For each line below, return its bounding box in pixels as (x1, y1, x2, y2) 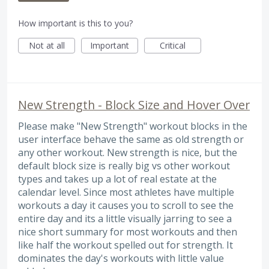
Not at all (28, 40, 65, 52)
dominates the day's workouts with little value (18, 252, 224, 265)
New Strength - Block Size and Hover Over (18, 97, 250, 113)
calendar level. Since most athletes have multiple (18, 186, 234, 199)
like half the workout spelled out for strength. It (18, 238, 233, 252)
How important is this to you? (18, 17, 133, 29)
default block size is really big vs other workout (18, 159, 230, 173)
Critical (160, 40, 186, 52)
